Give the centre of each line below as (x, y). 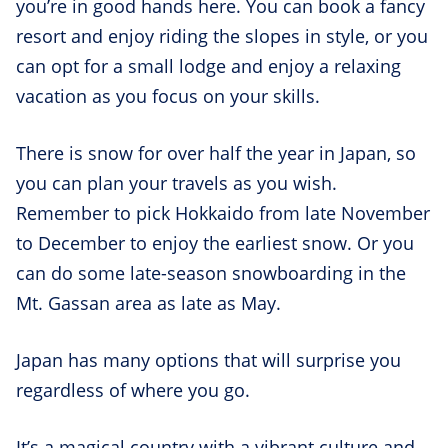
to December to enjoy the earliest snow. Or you (215, 243)
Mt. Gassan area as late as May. (151, 303)
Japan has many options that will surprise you (208, 360)
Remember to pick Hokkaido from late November (223, 213)
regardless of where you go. (135, 390)
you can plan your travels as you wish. (176, 183)
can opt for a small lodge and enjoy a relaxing (208, 66)
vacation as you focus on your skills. (170, 96)
